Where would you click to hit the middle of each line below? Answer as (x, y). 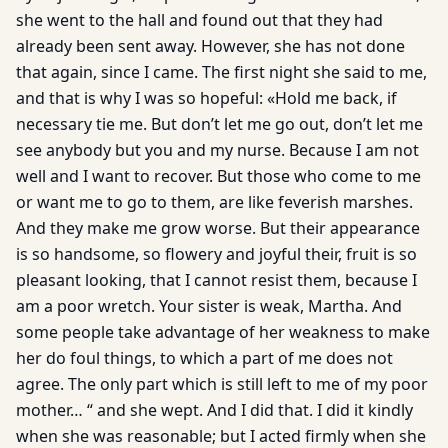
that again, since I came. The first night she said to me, (221, 72)
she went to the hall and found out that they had (199, 20)
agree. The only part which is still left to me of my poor (222, 384)
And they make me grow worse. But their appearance (218, 228)
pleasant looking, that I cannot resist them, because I (216, 280)
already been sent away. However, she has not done (210, 46)
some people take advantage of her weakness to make (223, 332)
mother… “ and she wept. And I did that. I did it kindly (214, 410)
